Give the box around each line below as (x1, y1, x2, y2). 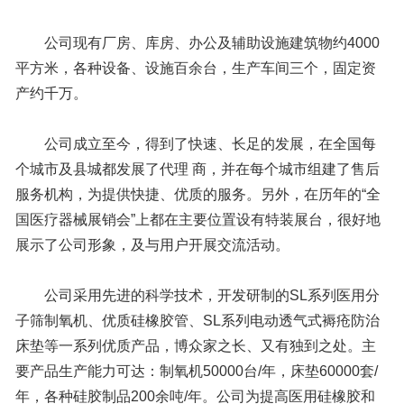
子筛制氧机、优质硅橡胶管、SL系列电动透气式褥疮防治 (15, 313, 380, 329)
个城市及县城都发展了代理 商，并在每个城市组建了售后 (15, 161, 380, 178)
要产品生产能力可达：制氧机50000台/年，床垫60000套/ (15, 363, 378, 380)
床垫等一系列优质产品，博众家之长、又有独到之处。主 (15, 338, 376, 354)
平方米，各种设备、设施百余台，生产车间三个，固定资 (15, 60, 376, 77)
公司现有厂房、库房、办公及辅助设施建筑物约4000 (15, 35, 380, 51)
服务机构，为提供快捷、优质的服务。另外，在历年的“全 (15, 187, 381, 203)
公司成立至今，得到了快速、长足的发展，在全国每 (15, 136, 376, 152)
